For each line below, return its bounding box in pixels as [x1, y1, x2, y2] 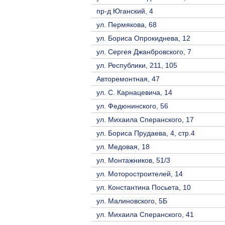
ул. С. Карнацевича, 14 [96, 88, 172, 96]
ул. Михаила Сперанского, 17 [96, 115, 194, 124]
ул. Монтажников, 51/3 [96, 156, 170, 164]
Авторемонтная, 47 [96, 74, 160, 83]
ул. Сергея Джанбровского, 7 [96, 47, 191, 56]
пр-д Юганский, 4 [96, 7, 153, 15]
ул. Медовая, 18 [96, 142, 150, 151]
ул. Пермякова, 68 [96, 20, 157, 29]
